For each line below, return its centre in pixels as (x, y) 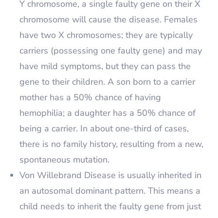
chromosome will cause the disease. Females (109, 19)
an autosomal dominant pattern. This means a (110, 191)
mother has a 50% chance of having (90, 97)
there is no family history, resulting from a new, (111, 144)
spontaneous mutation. (64, 160)
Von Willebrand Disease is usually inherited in (110, 175)
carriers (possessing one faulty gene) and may (111, 51)
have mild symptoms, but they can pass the (105, 66)
